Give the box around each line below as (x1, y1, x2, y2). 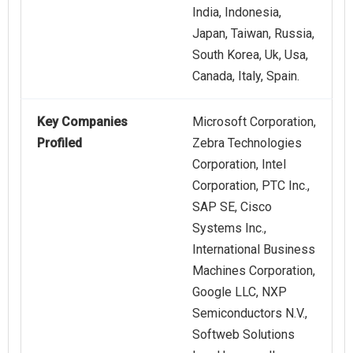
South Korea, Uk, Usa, (192, 47, 308, 63)
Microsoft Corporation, (192, 114, 316, 130)
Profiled (37, 136, 82, 151)
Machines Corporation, (192, 263, 315, 279)
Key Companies (37, 114, 128, 130)
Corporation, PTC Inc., (192, 178, 310, 194)
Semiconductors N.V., (192, 306, 307, 321)
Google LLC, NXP (192, 284, 287, 300)
